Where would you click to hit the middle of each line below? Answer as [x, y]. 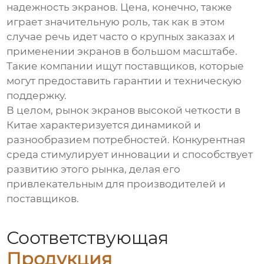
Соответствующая [88, 237]
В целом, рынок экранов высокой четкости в [124, 110]
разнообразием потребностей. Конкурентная [126, 139]
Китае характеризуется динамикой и [104, 125]
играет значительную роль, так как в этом [116, 22]
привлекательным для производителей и [116, 184]
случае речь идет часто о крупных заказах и [121, 36]
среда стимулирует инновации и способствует [130, 154]
